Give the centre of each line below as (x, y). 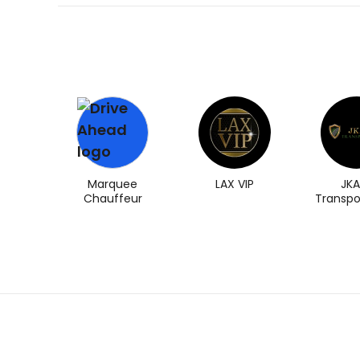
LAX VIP (235, 184)
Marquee (112, 184)
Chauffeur (112, 198)
